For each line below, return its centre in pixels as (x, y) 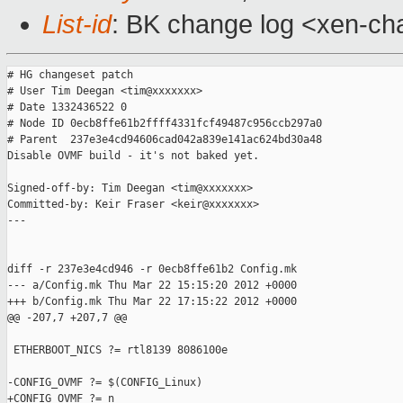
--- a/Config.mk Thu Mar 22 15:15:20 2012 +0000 (152, 286)
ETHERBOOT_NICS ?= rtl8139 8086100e (117, 350)
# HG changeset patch (70, 75)
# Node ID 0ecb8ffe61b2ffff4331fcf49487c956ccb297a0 (165, 124)
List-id (77, 25)
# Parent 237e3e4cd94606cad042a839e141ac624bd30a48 (165, 140)
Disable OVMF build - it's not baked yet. (133, 156)
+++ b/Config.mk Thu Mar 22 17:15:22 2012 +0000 (152, 302)
